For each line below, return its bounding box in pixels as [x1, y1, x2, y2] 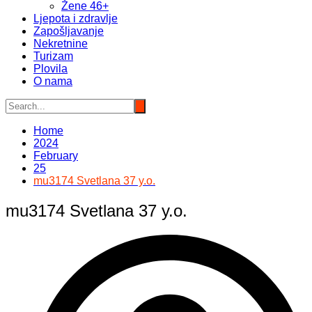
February [33, 150, 78, 162]
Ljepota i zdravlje [33, 13, 118, 25]
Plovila [33, 63, 68, 75]
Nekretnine [33, 38, 88, 50]
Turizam [33, 50, 73, 63]
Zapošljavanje [33, 25, 104, 38]
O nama [33, 75, 72, 88]
